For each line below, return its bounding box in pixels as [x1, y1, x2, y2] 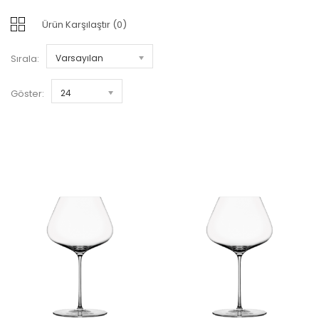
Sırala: [11, 51, 39, 66]
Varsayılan [56, 51, 103, 64]
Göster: [11, 86, 44, 100]
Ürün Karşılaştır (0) [42, 17, 127, 31]
